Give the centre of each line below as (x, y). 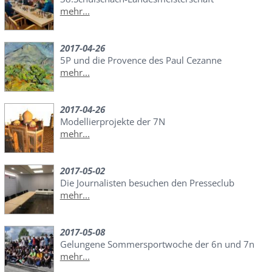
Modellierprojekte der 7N (112, 121)
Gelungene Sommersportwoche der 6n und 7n (157, 244)
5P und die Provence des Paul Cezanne (141, 60)
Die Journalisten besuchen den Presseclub (147, 182)
